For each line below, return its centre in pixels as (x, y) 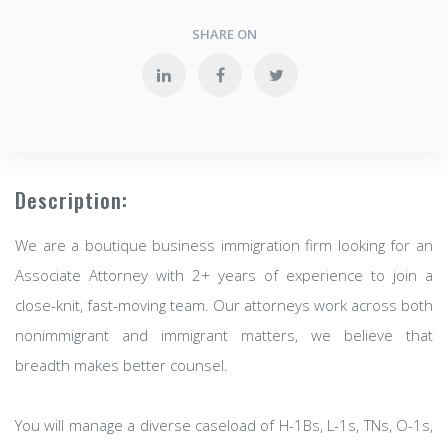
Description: (71, 199)
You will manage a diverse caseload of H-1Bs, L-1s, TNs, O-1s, (224, 425)
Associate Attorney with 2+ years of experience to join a (224, 275)
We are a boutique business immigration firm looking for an (224, 245)
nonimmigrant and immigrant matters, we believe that (224, 335)
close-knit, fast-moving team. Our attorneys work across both (224, 305)
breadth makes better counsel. (121, 365)
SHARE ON (224, 34)
